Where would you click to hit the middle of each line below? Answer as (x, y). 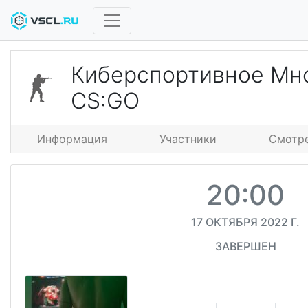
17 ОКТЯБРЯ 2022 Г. (246, 222)
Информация (72, 139)
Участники (188, 139)
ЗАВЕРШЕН (245, 246)
